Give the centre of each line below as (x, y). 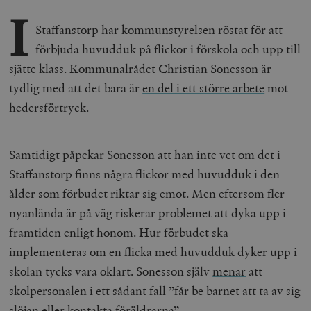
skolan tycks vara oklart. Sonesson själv (111, 271)
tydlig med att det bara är (76, 87)
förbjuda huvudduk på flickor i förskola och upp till (168, 49)
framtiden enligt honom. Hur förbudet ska (119, 232)
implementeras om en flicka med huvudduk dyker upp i (153, 251)
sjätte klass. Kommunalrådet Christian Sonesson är (141, 68)
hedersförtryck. (49, 107)
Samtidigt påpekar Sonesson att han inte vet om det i (145, 154)
